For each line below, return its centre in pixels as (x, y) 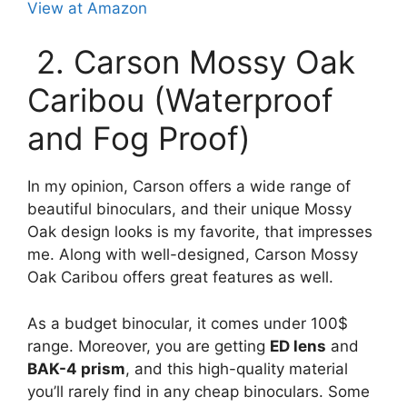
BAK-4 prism (76, 368)
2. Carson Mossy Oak (191, 62)
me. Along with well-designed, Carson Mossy (193, 254)
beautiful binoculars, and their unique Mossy (189, 209)
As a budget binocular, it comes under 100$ (188, 323)
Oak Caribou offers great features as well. (180, 277)
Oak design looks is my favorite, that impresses (200, 232)
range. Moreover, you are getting (149, 346)
